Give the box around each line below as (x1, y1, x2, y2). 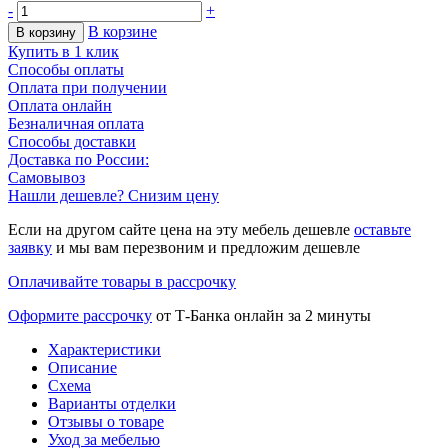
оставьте (354, 221, 411, 239)
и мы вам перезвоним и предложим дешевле (52, 239, 360, 257)
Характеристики (48, 341, 161, 359)
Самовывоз (8, 169, 85, 187)
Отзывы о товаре (48, 413, 164, 431)
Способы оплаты (8, 61, 124, 79)
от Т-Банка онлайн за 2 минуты (152, 307, 371, 325)
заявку (8, 239, 52, 257)
